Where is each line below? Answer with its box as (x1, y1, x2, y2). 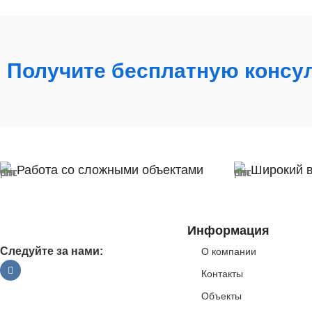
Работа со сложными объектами (17, 163, 203, 177)
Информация (187, 224, 270, 237)
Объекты (201, 290, 242, 302)
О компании (201, 246, 256, 257)
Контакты (201, 268, 243, 279)
